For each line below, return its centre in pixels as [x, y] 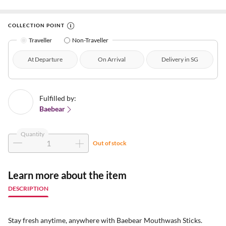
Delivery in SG [180, 59]
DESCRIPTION [28, 188]
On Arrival [112, 59]
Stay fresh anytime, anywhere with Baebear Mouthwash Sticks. [105, 220]
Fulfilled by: [58, 98]
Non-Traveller [90, 40]
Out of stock [110, 143]
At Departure [45, 59]
